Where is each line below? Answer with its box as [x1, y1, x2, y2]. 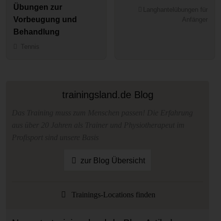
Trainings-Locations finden [70, 190, 156, 199]
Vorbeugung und [13, 15, 77, 24]
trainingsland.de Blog [62, 89, 153, 100]
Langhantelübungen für [143, 6, 208, 14]
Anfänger [182, 16, 208, 24]
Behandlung [13, 28, 60, 37]
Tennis [20, 43, 39, 51]
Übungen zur [13, 3, 63, 12]
